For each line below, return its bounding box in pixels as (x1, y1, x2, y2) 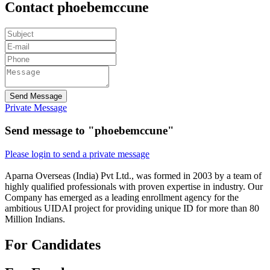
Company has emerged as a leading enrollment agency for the (5, 192, 239, 203)
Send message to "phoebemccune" (5, 124, 174, 137)
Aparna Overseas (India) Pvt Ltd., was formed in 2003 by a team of (5, 171, 262, 181)
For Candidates (5, 237, 101, 253)
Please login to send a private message (5, 149, 149, 160)
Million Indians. (5, 214, 65, 225)
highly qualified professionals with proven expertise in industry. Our (5, 181, 263, 192)
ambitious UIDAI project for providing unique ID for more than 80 (5, 203, 259, 214)
